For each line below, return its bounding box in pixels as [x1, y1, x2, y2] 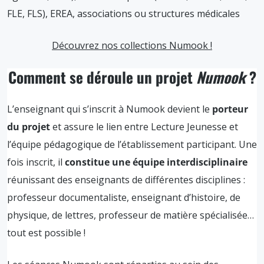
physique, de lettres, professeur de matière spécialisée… [7, 208, 254, 222]
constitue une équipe [65, 155, 164, 169]
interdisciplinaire [167, 155, 247, 169]
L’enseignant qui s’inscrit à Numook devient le [7, 102, 212, 115]
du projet [7, 120, 50, 133]
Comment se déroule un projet [8, 65, 196, 88]
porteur [212, 102, 248, 115]
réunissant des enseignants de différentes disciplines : [7, 173, 245, 186]
